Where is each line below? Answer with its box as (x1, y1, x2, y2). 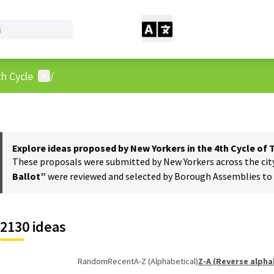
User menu (37, 68, 87, 83)
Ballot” (12, 170, 48, 182)
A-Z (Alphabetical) (134, 256, 198, 267)
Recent (108, 256, 134, 267)
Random (78, 256, 108, 267)
